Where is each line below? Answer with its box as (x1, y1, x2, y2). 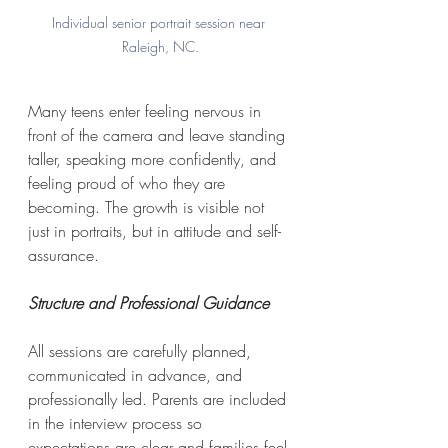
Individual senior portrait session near (51, 12, 269, 32)
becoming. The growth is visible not (28, 195, 269, 218)
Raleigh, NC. (121, 36, 199, 56)
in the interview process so (28, 411, 207, 434)
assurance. (28, 243, 99, 266)
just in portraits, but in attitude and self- (28, 219, 281, 242)
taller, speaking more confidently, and (28, 147, 281, 170)
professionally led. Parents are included (28, 387, 291, 410)
